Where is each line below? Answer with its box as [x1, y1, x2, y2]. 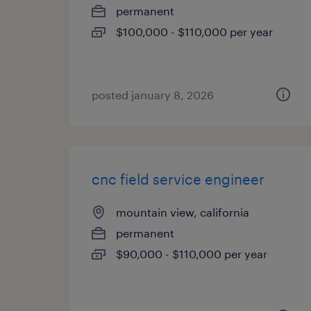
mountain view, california [116, 205, 249, 219]
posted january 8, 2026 [92, 88, 214, 101]
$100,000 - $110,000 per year [116, 25, 273, 38]
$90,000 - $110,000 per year [116, 247, 267, 260]
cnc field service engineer [92, 171, 264, 187]
